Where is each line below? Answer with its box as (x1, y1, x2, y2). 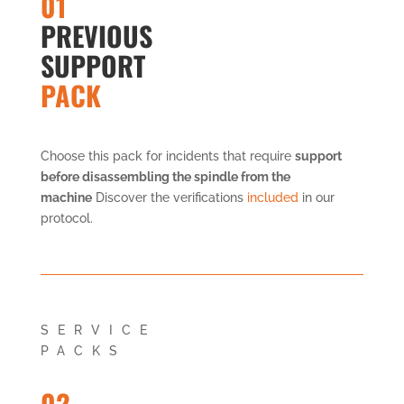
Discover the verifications (91, 189, 247, 205)
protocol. (40, 210, 93, 225)
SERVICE (40, 322, 156, 337)
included (246, 189, 298, 205)
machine (40, 189, 92, 205)
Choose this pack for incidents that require (40, 148, 295, 163)
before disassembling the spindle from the (40, 169, 290, 184)
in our (298, 189, 335, 205)
